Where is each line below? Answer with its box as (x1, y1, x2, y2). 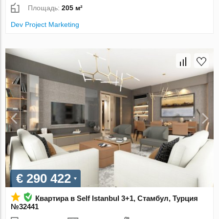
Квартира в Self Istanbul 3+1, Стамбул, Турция (35, 194, 198, 203)
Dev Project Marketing (11, 21, 80, 29)
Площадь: (28, 4, 62, 12)
